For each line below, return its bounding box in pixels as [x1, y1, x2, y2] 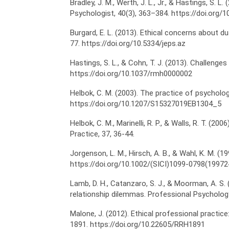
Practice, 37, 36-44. [70, 129, 134, 139]
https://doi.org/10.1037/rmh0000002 [70, 69, 192, 78]
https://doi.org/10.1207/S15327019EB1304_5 [70, 99, 221, 108]
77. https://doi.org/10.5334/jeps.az [70, 39, 186, 48]
